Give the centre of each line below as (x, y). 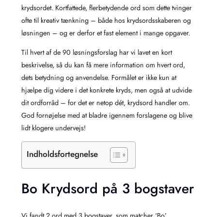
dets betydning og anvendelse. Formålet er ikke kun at (99, 78)
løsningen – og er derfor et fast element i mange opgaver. (106, 33)
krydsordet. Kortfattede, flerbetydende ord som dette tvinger (107, 8)
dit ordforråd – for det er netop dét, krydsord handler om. (106, 103)
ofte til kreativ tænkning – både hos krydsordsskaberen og (106, 21)
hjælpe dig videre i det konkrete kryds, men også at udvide (107, 90)
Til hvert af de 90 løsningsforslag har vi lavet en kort (97, 53)
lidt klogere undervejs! (54, 128)
